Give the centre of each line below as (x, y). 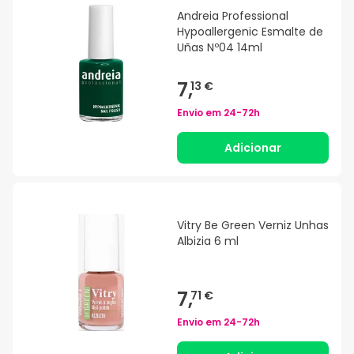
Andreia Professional (233, 16)
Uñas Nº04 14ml (220, 48)
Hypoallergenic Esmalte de (250, 32)
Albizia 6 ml (208, 241)
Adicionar (253, 148)
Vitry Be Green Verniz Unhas (253, 226)
